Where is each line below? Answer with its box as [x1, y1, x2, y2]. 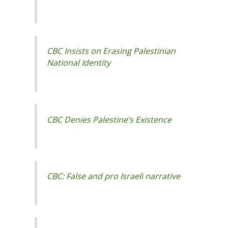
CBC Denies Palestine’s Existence [47, 113, 172, 125]
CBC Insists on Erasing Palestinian [47, 45, 176, 57]
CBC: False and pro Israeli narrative [47, 170, 181, 182]
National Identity [47, 57, 111, 69]
